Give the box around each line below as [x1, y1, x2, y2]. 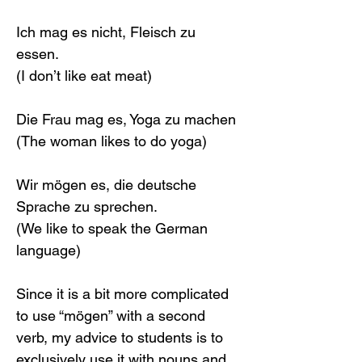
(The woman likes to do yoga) [16, 133, 207, 150]
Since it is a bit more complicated [16, 285, 233, 303]
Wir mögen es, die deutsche [16, 176, 200, 194]
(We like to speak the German [16, 220, 212, 238]
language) [16, 242, 81, 259]
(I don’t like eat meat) [16, 67, 152, 85]
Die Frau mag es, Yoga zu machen [16, 111, 236, 128]
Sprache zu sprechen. [16, 198, 158, 216]
